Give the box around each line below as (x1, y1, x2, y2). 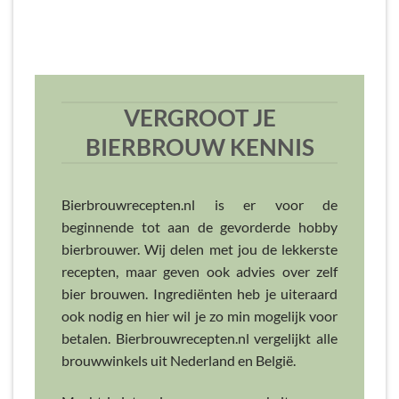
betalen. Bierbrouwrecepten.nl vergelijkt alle (61, 330, 338, 347)
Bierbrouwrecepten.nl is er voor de (61, 196, 338, 214)
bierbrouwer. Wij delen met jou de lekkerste (61, 240, 338, 258)
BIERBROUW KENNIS (85, 132, 314, 161)
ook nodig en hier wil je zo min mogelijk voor (61, 307, 338, 325)
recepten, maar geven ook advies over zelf (61, 263, 338, 281)
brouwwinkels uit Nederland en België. (61, 352, 296, 370)
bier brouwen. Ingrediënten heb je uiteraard (61, 285, 338, 303)
